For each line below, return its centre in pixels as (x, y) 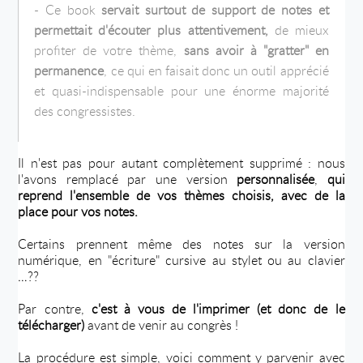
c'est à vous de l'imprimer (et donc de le (218, 308)
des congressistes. (85, 111)
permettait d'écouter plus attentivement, (151, 30)
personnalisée (276, 179)
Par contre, (55, 308)
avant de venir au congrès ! (163, 325)
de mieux (298, 30)
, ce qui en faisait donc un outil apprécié (216, 70)
